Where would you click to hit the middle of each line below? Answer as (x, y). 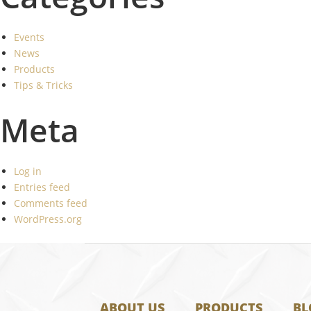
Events (29, 37)
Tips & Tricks (43, 85)
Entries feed (42, 187)
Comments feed (51, 203)
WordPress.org (48, 219)
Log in (28, 171)
